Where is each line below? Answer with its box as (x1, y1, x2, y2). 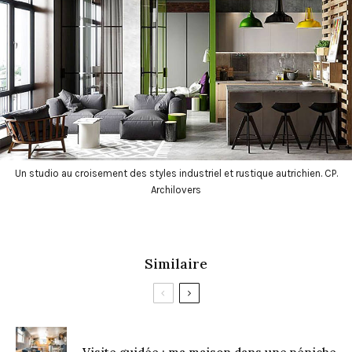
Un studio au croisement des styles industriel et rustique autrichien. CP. (14, 167, 338, 180)
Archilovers (151, 184, 201, 196)
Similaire (145, 255, 207, 273)
